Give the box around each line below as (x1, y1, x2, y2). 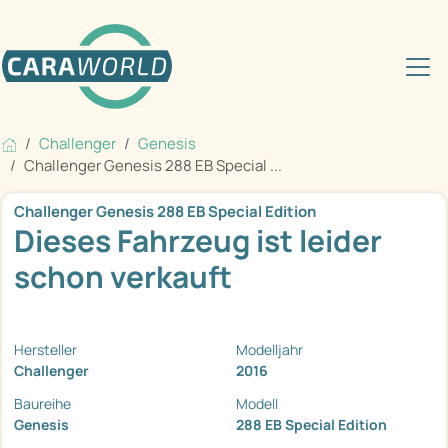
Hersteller (14, 340, 77, 360)
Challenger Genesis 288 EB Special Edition (14, 201, 316, 223)
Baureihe (14, 394, 71, 414)
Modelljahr (236, 340, 303, 360)
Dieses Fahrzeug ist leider (14, 220, 382, 262)
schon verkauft (14, 256, 232, 298)
